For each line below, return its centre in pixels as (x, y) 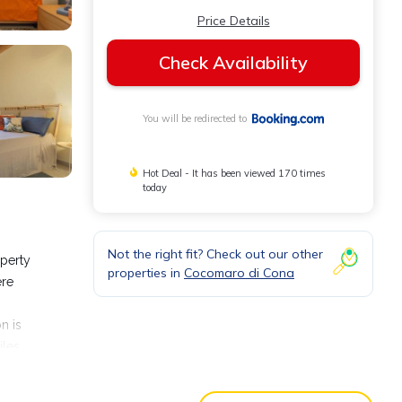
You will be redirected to (198, 119)
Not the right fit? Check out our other (215, 254)
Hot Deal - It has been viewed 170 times (235, 174)
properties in (146, 273)
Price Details (233, 21)
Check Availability (233, 62)
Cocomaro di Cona (239, 273)
